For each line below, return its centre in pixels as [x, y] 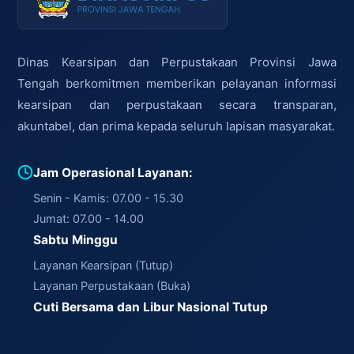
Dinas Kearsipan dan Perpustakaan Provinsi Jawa [177, 62]
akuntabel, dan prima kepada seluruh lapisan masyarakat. [177, 126]
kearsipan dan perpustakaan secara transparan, [177, 104]
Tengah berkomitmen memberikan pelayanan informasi [177, 83]
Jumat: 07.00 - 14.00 [89, 218]
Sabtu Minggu [76, 239]
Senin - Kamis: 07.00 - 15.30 [109, 198]
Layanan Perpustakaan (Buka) [112, 286]
